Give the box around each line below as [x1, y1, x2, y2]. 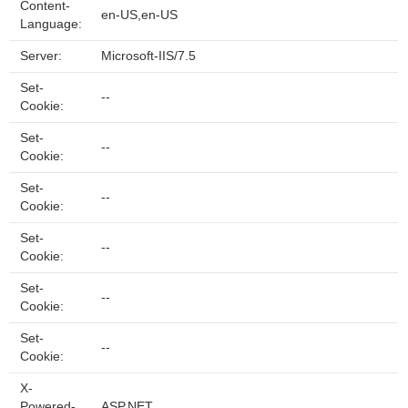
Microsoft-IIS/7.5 [101, 49, 196, 63]
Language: [20, 17, 82, 31]
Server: [20, 49, 62, 63]
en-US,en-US [101, 8, 178, 22]
